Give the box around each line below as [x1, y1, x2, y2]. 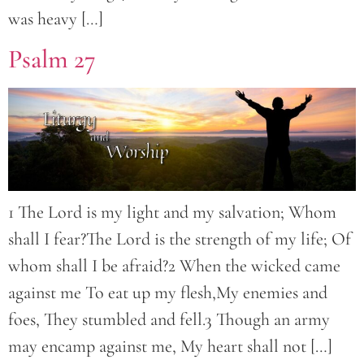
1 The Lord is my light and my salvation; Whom [8, 201, 336, 223]
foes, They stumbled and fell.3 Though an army [8, 309, 330, 331]
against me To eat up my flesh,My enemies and [8, 282, 327, 304]
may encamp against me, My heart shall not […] [8, 336, 332, 357]
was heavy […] [8, 7, 103, 29]
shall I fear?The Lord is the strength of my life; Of [8, 228, 351, 250]
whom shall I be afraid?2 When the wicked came [8, 255, 340, 277]
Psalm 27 [8, 43, 96, 76]
